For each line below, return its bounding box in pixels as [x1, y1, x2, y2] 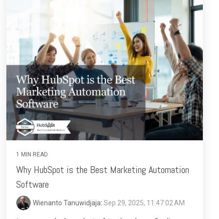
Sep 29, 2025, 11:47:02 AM [104, 198, 185, 207]
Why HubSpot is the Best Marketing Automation [16, 163, 189, 176]
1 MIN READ [16, 151, 48, 158]
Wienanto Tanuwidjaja [33, 198, 101, 207]
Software [16, 177, 49, 191]
